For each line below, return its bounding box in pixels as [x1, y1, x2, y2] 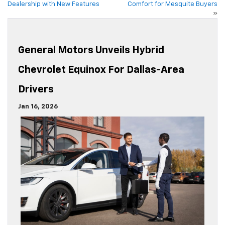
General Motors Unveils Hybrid [18, 45, 164, 56]
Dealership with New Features [8, 1, 99, 8]
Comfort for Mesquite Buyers [128, 1, 217, 8]
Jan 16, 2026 [18, 103, 58, 110]
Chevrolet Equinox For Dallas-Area [18, 65, 184, 75]
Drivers [18, 84, 54, 95]
